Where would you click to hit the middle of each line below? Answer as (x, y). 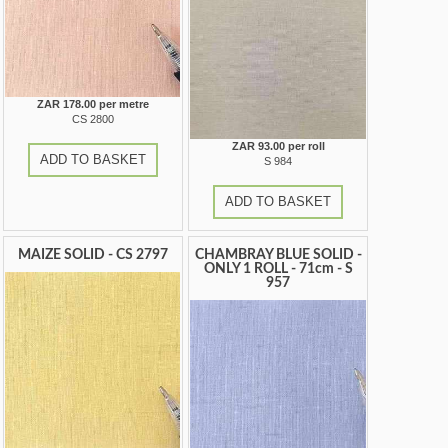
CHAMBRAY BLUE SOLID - (278, 255)
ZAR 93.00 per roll (278, 146)
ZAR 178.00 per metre (92, 104)
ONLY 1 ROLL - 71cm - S (278, 269)
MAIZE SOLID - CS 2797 (92, 255)
